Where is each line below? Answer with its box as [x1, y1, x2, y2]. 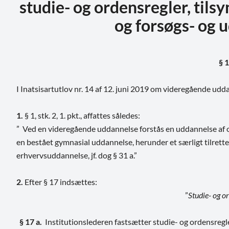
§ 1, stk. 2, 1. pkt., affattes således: [25, 110, 140, 120]
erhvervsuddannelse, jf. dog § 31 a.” [16, 150, 137, 160]
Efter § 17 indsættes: [23, 176, 97, 187]
